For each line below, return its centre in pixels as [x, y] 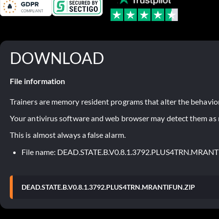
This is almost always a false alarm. [68, 134]
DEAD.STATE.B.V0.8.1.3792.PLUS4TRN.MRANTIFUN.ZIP [108, 187]
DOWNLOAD [57, 58]
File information [37, 81]
